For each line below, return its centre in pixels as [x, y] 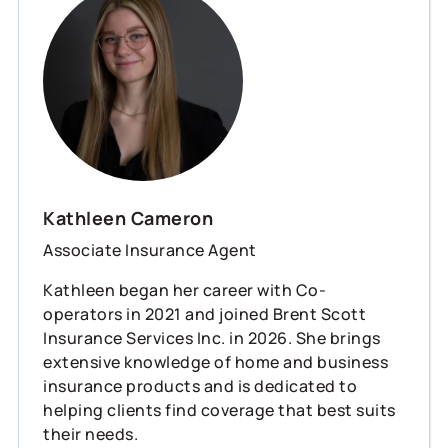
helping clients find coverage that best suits [219, 409]
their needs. [92, 433]
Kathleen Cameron [128, 217]
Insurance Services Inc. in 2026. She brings [212, 337]
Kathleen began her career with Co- [184, 289]
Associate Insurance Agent [150, 249]
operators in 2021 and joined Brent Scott [204, 313]
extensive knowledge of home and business [215, 361]
